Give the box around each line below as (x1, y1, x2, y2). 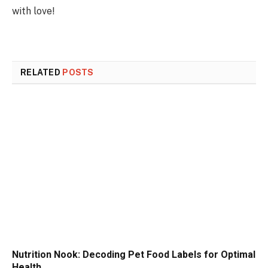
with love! (12, 5, 55, 17)
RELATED (20, 68, 63, 78)
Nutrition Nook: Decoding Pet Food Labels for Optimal (12, 248, 255, 260)
